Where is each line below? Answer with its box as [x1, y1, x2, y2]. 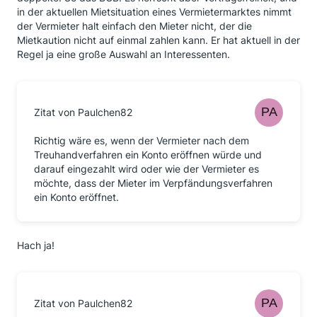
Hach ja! [17, 239, 54, 251]
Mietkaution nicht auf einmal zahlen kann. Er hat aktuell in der [17, 34, 300, 46]
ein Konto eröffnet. [34, 191, 119, 203]
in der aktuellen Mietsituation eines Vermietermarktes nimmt [17, 6, 292, 18]
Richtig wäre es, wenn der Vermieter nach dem [34, 134, 249, 146]
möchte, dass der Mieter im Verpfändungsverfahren [34, 177, 272, 189]
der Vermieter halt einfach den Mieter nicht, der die [17, 20, 252, 32]
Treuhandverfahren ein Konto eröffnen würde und [34, 149, 262, 161]
